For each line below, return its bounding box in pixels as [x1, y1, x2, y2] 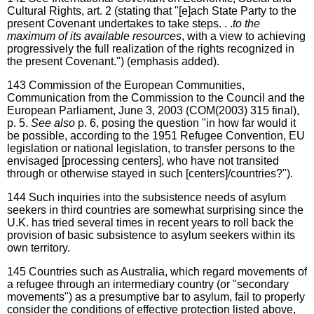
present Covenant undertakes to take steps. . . [7, 17, 233, 29]
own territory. [7, 241, 70, 254]
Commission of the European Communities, [29, 78, 245, 91]
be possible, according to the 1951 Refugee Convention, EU [7, 129, 305, 142]
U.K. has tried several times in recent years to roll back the [7, 216, 294, 228]
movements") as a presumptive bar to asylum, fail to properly [7, 290, 305, 303]
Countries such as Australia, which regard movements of [29, 265, 307, 278]
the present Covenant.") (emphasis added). [7, 55, 219, 67]
